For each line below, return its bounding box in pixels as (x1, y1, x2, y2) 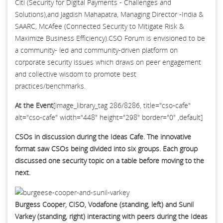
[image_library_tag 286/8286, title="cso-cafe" (53, 101, 191, 111)
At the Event (15, 101, 53, 111)
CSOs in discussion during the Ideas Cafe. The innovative (15, 132, 191, 142)
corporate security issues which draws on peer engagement (15, 57, 201, 67)
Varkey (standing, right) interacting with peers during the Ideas (15, 212, 208, 222)
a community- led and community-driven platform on (15, 45, 178, 55)
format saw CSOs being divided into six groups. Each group (15, 144, 198, 154)
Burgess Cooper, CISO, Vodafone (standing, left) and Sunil (15, 200, 194, 210)
